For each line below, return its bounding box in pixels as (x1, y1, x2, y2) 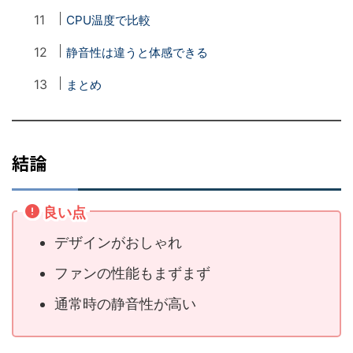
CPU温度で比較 (66, 12, 151, 28)
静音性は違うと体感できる (66, 44, 209, 60)
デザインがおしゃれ (54, 234, 182, 251)
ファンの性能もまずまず (54, 265, 210, 282)
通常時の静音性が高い (54, 295, 196, 313)
